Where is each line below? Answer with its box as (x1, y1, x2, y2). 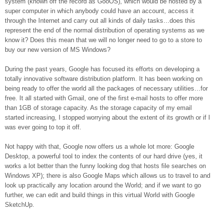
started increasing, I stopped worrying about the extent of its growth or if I (5, 114, 210, 121)
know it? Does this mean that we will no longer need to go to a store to (5, 36, 202, 44)
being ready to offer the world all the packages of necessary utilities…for (5, 85, 208, 92)
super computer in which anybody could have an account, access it (5, 7, 194, 15)
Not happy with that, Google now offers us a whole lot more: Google (5, 143, 194, 150)
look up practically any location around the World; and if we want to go (5, 182, 201, 189)
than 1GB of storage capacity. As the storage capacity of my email (5, 104, 192, 111)
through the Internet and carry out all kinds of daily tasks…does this (5, 17, 195, 24)
